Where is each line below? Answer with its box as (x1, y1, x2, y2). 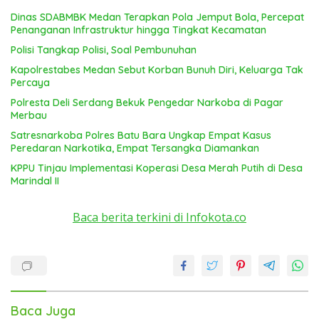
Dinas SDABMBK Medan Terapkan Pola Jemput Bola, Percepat (11, 10, 304, 23)
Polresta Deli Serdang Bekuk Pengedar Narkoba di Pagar (11, 95, 283, 109)
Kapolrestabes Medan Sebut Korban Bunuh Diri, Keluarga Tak (11, 63, 303, 76)
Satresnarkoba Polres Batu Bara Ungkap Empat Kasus (11, 128, 271, 142)
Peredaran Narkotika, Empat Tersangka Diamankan (11, 141, 259, 155)
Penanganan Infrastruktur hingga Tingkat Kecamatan (11, 23, 266, 36)
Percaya (11, 75, 50, 89)
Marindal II (11, 174, 59, 187)
